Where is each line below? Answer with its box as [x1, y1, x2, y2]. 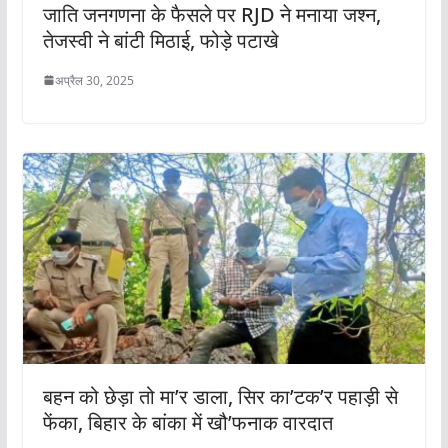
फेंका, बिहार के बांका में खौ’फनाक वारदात [42, 409, 333, 437]
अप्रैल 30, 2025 [54, 71, 134, 89]
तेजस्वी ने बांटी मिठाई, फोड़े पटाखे [42, 26, 279, 54]
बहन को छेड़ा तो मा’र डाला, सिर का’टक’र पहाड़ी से [42, 383, 398, 411]
